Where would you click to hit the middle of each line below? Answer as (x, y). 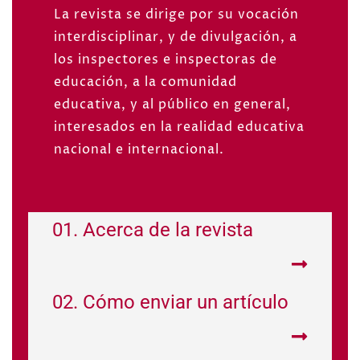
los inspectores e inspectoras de (166, 59)
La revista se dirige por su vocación (176, 14)
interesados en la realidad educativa (179, 127)
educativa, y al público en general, (172, 104)
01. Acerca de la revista (153, 229)
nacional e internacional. (139, 149)
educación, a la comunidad (145, 82)
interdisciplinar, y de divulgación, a (176, 37)
